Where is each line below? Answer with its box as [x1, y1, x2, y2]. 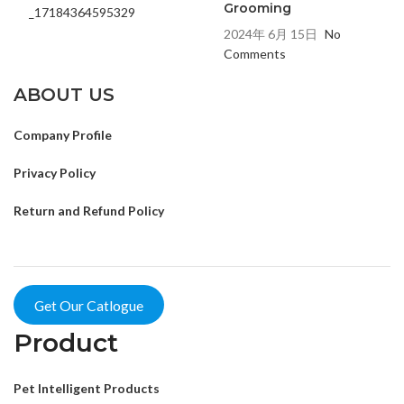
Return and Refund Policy [14, 202, 164, 218]
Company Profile [14, 126, 112, 142]
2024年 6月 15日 [223, 25, 317, 41]
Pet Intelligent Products [14, 380, 160, 396]
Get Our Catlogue [33, 296, 143, 314]
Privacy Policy [14, 164, 96, 180]
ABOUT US [14, 83, 115, 106]
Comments [223, 45, 286, 61]
